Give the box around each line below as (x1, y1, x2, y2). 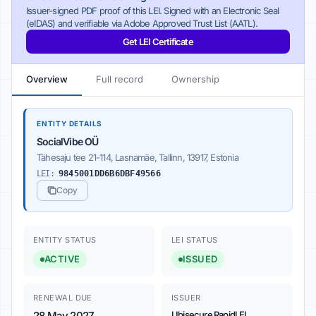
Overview (26, 73, 68, 85)
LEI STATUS (171, 234, 218, 245)
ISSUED (183, 253, 218, 265)
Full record (96, 73, 143, 85)
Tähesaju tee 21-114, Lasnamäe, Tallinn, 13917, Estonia (37, 151, 238, 163)
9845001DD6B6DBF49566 (59, 168, 161, 178)
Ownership (171, 73, 219, 85)
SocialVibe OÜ (37, 135, 99, 147)
